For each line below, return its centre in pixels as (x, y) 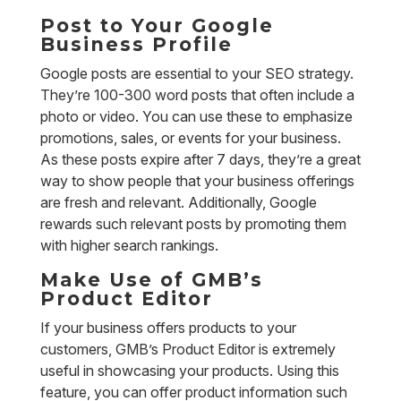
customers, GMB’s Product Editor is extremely (188, 349)
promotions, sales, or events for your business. (190, 138)
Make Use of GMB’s (151, 280)
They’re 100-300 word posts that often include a (197, 95)
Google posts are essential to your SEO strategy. (196, 73)
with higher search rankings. (129, 245)
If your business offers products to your (168, 328)
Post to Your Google (157, 26)
